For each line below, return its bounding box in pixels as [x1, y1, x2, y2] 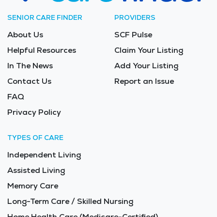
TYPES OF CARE [7, 133, 63, 142]
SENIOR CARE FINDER [7, 13, 82, 22]
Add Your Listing [114, 60, 178, 71]
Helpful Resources [7, 45, 76, 55]
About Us [7, 29, 43, 40]
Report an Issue [114, 76, 174, 86]
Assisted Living [7, 165, 65, 175]
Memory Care [7, 180, 58, 191]
